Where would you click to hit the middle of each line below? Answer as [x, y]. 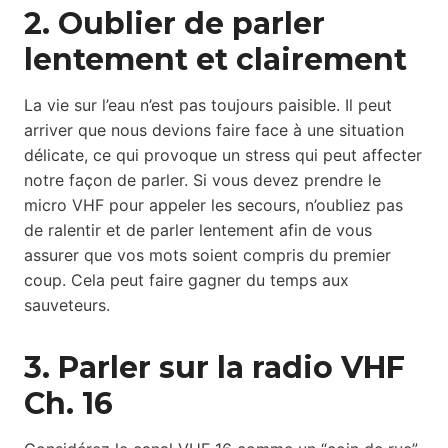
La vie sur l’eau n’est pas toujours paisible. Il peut [208, 105]
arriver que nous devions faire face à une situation [214, 130]
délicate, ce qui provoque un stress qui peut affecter [223, 155]
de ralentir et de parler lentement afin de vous [198, 230]
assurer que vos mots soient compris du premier [207, 255]
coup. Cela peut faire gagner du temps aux [186, 280]
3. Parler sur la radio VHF [214, 368]
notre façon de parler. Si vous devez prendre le [202, 180]
